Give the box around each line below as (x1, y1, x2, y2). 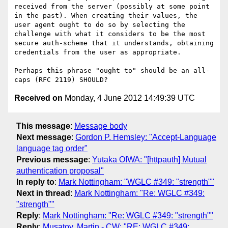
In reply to (16, 177, 54, 186)
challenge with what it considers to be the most (14, 30, 206, 38)
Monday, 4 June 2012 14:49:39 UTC (63, 94, 195, 103)
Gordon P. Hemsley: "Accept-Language (75, 132, 216, 141)
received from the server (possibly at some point (14, 3, 210, 11)
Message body (74, 121, 127, 130)
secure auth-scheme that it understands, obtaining (14, 39, 214, 47)
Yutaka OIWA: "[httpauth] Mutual (92, 155, 207, 164)
